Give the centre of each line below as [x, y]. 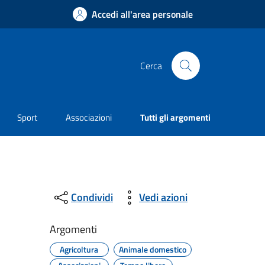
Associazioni [89, 118]
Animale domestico [152, 249]
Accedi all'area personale [142, 14]
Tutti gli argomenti [175, 118]
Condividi [92, 198]
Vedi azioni [163, 198]
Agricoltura [79, 249]
